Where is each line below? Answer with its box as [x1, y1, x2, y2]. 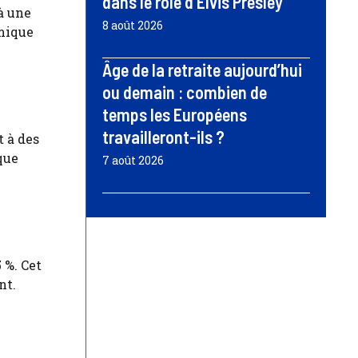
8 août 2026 [102, 17, 163, 33]
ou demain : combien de [102, 81, 267, 102]
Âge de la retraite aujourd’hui [102, 58, 302, 80]
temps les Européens [102, 103, 247, 125]
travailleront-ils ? [102, 125, 225, 147]
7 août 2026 [102, 152, 164, 168]
